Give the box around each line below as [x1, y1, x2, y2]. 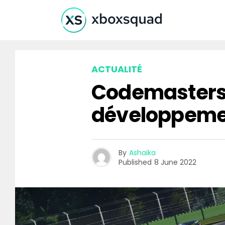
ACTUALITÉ [91, 63, 142, 75]
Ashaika [129, 147, 156, 158]
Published [119, 157, 152, 167]
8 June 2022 [154, 157, 196, 167]
